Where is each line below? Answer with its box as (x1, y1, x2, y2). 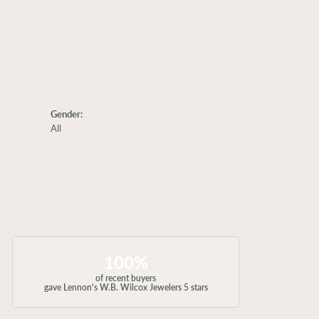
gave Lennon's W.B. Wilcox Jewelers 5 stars (43, 281, 208, 293)
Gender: (51, 108, 83, 120)
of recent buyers (95, 272, 157, 284)
